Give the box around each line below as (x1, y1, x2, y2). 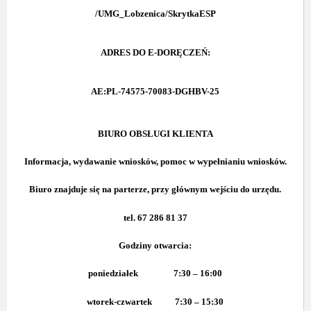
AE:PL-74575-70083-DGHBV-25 (91, 85, 219, 96)
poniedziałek (88, 268, 138, 279)
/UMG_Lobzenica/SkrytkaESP (94, 8, 216, 19)
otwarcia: (154, 239, 192, 251)
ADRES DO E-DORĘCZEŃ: (100, 47, 210, 58)
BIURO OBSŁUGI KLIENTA (97, 128, 213, 139)
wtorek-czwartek (87, 296, 154, 307)
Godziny (119, 239, 152, 251)
